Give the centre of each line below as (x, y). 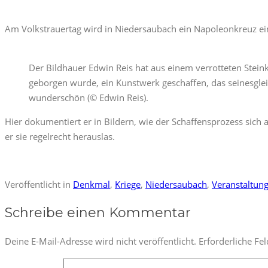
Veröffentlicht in (39, 184)
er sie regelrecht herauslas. (60, 136)
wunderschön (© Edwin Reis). (89, 97)
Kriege (128, 184)
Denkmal (92, 184)
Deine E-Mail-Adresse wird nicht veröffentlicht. (100, 241)
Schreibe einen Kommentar (98, 212)
